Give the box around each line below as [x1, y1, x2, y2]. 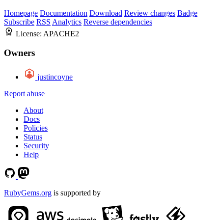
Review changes [124, 9, 175, 18]
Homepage [4, 9, 38, 18]
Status [24, 132, 42, 141]
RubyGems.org [4, 188, 52, 197]
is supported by [52, 188, 101, 197]
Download [89, 9, 122, 18]
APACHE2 [43, 29, 79, 38]
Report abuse [4, 89, 45, 98]
